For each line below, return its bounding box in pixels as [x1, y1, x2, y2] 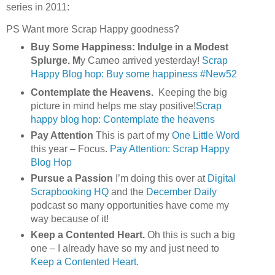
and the [108, 186, 146, 197]
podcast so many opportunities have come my [30, 199, 229, 211]
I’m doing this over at [112, 172, 207, 184]
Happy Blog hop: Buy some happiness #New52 [30, 68, 237, 79]
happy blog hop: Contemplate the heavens [30, 114, 215, 125]
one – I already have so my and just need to [30, 242, 219, 254]
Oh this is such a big [144, 229, 235, 240]
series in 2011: [6, 2, 69, 13]
